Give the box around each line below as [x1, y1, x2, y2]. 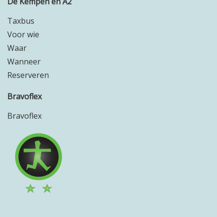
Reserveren [7, 70, 49, 80]
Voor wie [7, 29, 39, 40]
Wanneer [7, 56, 41, 67]
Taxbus [7, 15, 34, 26]
